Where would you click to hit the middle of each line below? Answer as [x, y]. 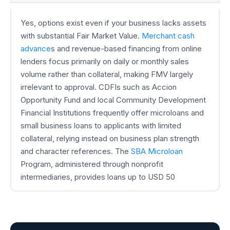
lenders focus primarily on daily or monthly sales [104, 62]
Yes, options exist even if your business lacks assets [113, 23]
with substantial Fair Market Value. [81, 36]
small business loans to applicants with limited [101, 126]
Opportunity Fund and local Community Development [113, 100]
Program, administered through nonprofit [92, 164]
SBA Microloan [157, 151]
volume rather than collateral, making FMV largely [107, 74]
